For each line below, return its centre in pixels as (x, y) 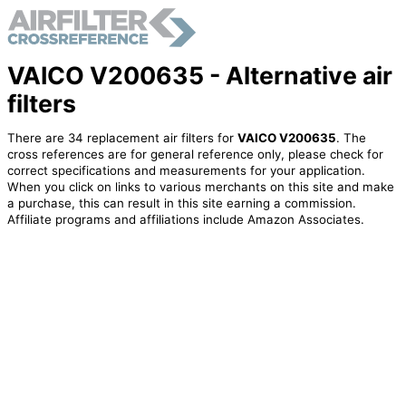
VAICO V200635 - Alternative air (199, 75)
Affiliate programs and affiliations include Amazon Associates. (185, 220)
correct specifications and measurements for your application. (186, 171)
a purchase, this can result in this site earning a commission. (181, 203)
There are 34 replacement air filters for (122, 138)
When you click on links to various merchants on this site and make (200, 187)
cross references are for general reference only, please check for (195, 155)
